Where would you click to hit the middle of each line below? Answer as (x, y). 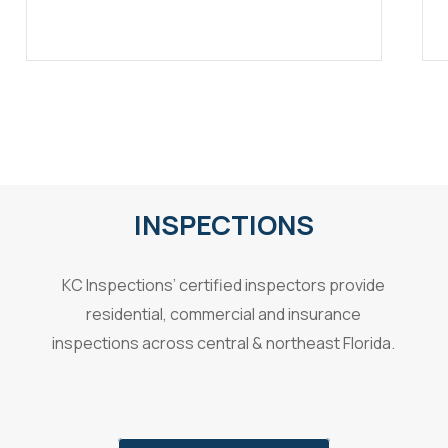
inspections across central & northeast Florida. (224, 342)
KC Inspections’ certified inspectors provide (224, 284)
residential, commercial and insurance (224, 313)
